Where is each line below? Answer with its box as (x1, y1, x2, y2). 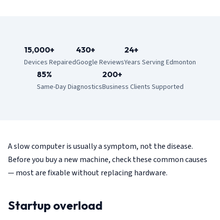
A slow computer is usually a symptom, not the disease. (8, 141, 193, 152)
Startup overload (8, 198, 103, 213)
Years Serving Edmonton (124, 57, 196, 67)
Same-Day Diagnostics (36, 82, 102, 92)
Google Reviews (76, 57, 124, 67)
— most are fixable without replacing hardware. (8, 167, 167, 178)
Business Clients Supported (102, 82, 184, 92)
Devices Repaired (24, 57, 76, 67)
